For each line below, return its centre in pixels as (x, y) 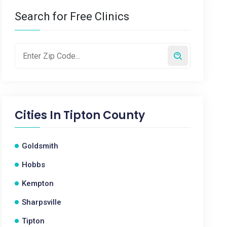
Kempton (38, 183)
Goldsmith (40, 146)
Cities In (39, 115)
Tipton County (104, 115)
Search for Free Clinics (72, 16)
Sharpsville (42, 202)
